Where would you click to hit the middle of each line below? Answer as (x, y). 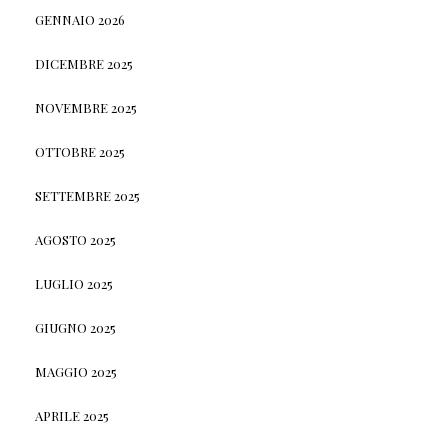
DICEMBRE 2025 (83, 63)
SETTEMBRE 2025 (87, 195)
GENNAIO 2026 (79, 19)
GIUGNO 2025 (75, 327)
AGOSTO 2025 (75, 239)
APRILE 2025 (71, 415)
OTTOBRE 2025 (79, 151)
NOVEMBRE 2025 (85, 107)
